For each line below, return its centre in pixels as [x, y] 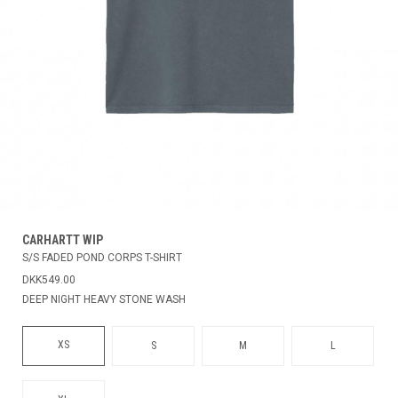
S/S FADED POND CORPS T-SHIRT [102, 257]
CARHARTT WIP [63, 239]
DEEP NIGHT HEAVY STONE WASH [104, 299]
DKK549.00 [49, 279]
